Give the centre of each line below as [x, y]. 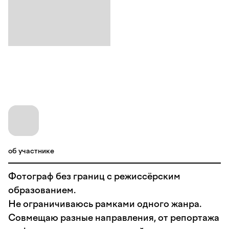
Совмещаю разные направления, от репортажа [114, 218]
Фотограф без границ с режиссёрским [94, 176]
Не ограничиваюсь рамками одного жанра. [105, 204]
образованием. [43, 190]
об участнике [31, 151]
